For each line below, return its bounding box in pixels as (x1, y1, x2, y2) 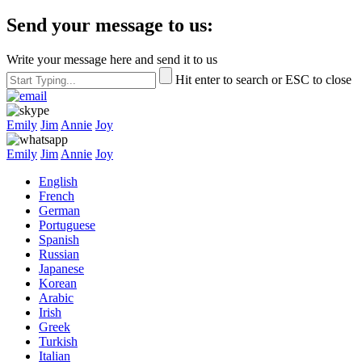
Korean (39, 276, 77, 291)
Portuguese (39, 218, 95, 233)
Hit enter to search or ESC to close (175, 73, 351, 87)
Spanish (39, 233, 79, 247)
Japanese (39, 262, 84, 276)
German (39, 204, 80, 218)
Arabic (39, 291, 74, 305)
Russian (39, 247, 79, 262)
